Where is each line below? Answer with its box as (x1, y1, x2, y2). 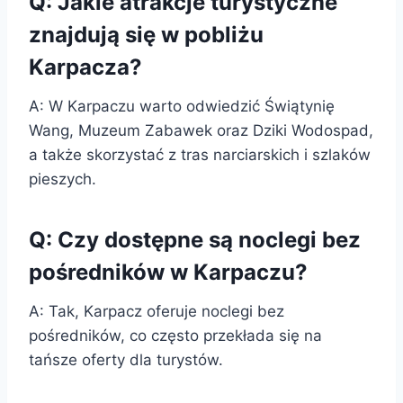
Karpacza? (29, 53, 142, 80)
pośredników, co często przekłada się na (29, 326, 322, 345)
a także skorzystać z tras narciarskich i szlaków (29, 145, 371, 164)
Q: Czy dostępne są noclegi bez (29, 226, 361, 253)
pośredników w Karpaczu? (29, 258, 308, 285)
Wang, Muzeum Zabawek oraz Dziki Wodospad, (29, 121, 373, 139)
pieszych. (29, 169, 96, 188)
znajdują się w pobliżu (29, 21, 264, 48)
